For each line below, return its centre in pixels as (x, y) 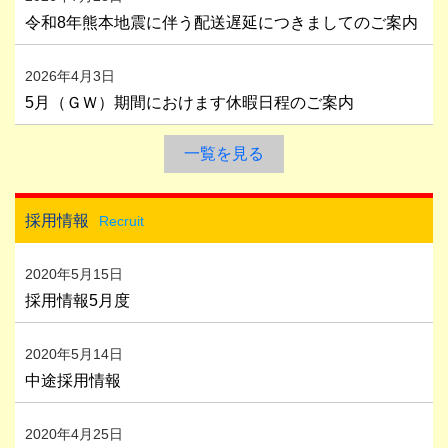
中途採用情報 (73, 380)
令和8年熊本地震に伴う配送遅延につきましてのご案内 (221, 22)
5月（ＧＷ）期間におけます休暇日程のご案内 (189, 102)
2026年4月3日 (70, 75)
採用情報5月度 (77, 300)
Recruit (121, 220)
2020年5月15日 (74, 273)
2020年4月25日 (74, 433)
